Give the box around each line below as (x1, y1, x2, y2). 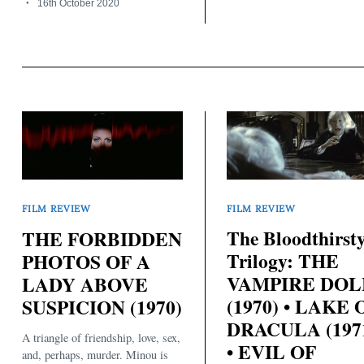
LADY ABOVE (22, 270, 148, 298)
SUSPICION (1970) (22, 292, 182, 321)
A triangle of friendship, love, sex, (22, 330, 180, 346)
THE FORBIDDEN (22, 224, 182, 253)
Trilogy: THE (227, 247, 339, 275)
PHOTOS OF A (22, 247, 150, 275)
